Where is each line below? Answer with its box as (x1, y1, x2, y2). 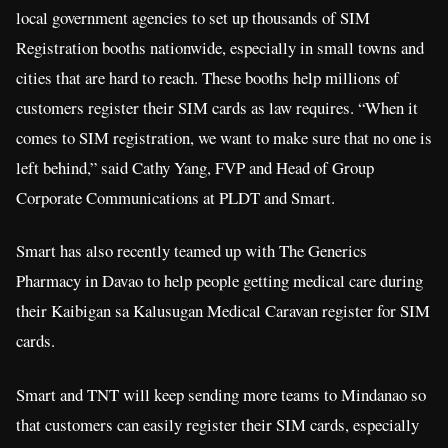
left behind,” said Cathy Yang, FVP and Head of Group (16, 155, 374, 179)
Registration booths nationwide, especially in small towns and (16, 35, 424, 59)
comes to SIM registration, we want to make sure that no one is (16, 125, 432, 149)
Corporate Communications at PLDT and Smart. (16, 185, 335, 209)
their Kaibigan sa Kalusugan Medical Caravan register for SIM (16, 299, 430, 323)
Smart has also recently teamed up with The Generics (16, 239, 367, 263)
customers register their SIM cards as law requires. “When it (16, 95, 418, 119)
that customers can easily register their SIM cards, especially (16, 412, 419, 436)
